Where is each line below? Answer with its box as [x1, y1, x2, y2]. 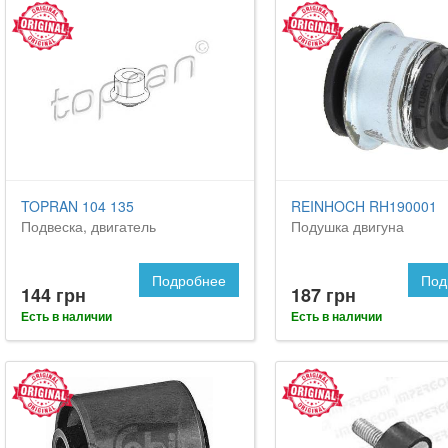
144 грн [21, 282, 86, 309]
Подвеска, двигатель [21, 216, 156, 237]
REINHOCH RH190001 [290, 196, 437, 217]
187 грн [290, 282, 356, 309]
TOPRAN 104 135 [21, 196, 134, 217]
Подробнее [151, 270, 226, 291]
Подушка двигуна [290, 216, 404, 237]
